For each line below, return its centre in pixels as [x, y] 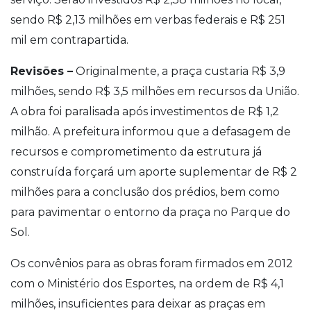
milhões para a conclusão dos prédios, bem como [145, 192]
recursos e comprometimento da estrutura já [136, 151]
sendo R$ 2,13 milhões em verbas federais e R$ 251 [148, 19]
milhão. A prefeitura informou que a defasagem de [151, 131]
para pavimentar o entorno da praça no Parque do [150, 212]
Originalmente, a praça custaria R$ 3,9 [179, 71]
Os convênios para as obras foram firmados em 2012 [152, 263]
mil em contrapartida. [69, 40]
